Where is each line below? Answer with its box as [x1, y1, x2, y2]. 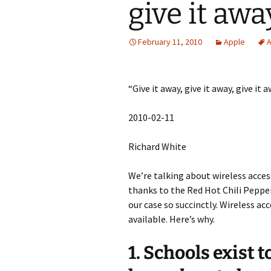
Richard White [128, 140, 186, 152]
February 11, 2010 [138, 36, 202, 47]
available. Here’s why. [128, 213, 215, 225]
